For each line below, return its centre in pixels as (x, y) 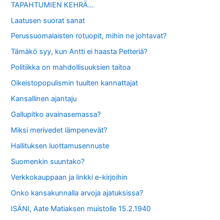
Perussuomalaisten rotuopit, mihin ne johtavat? (89, 36)
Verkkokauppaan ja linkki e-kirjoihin (69, 177)
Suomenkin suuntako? (48, 161)
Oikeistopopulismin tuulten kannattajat (75, 83)
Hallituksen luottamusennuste (60, 146)
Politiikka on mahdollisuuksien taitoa (71, 68)
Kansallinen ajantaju (44, 99)
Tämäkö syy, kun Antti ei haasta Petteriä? (79, 52)
